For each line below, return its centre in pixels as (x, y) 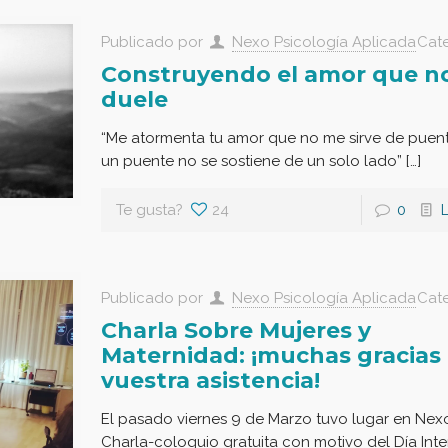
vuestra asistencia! (210, 380)
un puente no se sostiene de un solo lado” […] (260, 160)
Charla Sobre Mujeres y (235, 330)
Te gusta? (149, 209)
